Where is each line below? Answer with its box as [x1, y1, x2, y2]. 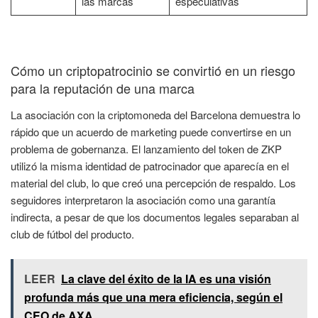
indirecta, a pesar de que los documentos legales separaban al [11, 209, 299, 225]
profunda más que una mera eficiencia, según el [24, 288, 283, 305]
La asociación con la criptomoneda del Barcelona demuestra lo [11, 107, 300, 123]
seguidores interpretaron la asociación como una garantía [11, 192, 275, 208]
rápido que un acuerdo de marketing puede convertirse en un [11, 124, 291, 140]
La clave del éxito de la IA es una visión [61, 270, 271, 287]
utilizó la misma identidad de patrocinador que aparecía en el [11, 158, 289, 174]
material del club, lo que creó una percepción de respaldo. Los [11, 175, 296, 191]
